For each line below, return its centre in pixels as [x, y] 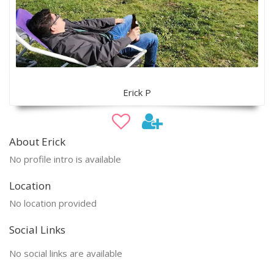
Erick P [137, 92]
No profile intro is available [65, 159]
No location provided [53, 203]
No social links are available [66, 253]
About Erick [37, 141]
